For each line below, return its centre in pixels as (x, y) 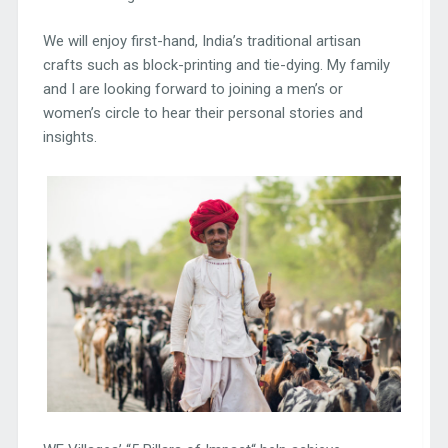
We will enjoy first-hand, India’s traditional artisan (201, 41)
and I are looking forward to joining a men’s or (192, 89)
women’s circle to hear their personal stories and (202, 113)
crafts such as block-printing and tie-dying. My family (216, 65)
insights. (69, 137)
